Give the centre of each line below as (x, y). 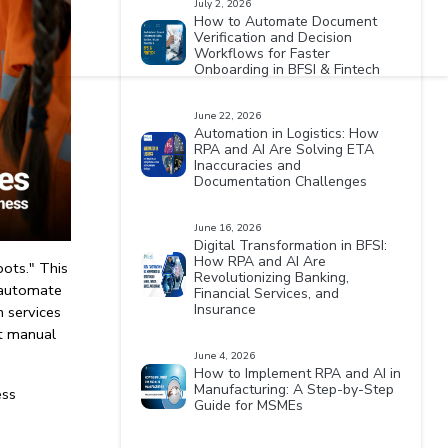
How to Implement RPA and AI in (298, 373)
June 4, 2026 (225, 356)
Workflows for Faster (262, 53)
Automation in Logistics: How (287, 133)
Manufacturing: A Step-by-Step (294, 389)
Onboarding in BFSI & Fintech (287, 69)
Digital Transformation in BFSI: (291, 245)
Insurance (225, 309)
